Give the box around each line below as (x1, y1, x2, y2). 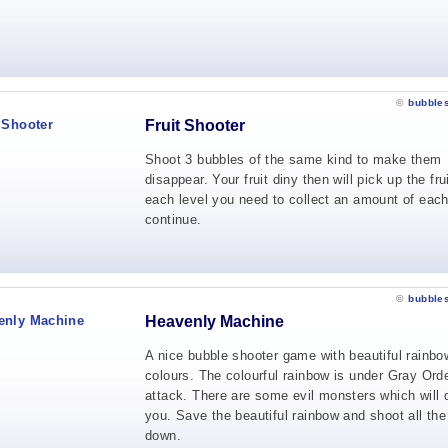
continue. (145, 212, 202, 227)
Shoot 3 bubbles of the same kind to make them (145, 152, 442, 167)
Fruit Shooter (145, 117, 245, 134)
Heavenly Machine (145, 313, 284, 330)
